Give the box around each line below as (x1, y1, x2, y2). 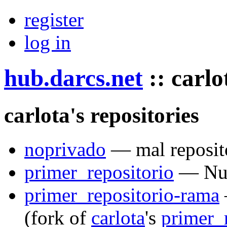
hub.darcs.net (4, 65, 143, 92)
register (24, 9, 84, 30)
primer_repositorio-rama (24, 183, 219, 206)
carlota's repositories (4, 103, 199, 127)
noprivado (24, 138, 106, 160)
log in (24, 31, 71, 53)
